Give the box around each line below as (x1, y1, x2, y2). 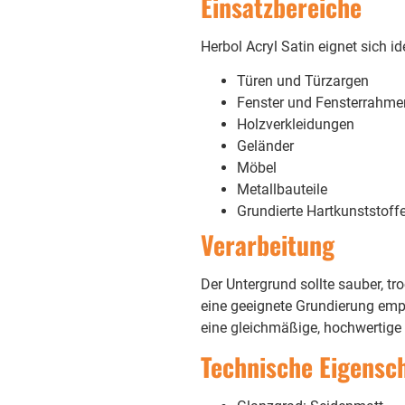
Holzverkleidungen (236, 115, 354, 133)
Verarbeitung (200, 225, 334, 263)
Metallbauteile (236, 180, 327, 198)
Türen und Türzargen (236, 71, 369, 89)
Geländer (236, 137, 294, 155)
